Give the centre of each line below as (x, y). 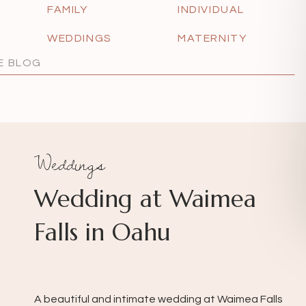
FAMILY (68, 10)
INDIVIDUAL (211, 10)
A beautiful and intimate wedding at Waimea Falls (158, 299)
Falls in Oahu (102, 232)
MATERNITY (212, 38)
